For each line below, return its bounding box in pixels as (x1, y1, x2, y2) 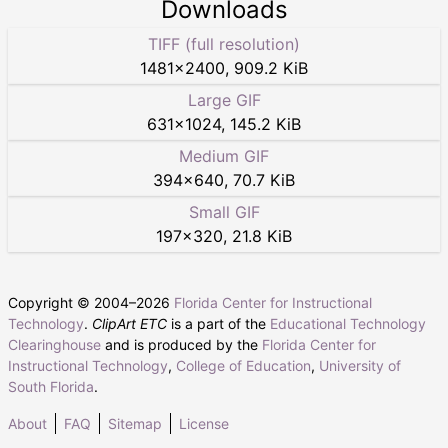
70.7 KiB (233, 169, 295, 190)
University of (319, 356, 401, 374)
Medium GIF (179, 145, 269, 166)
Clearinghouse (8, 335, 101, 353)
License (179, 414, 229, 432)
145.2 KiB (230, 113, 301, 134)
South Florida (8, 377, 94, 395)
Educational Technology (270, 314, 426, 332)
